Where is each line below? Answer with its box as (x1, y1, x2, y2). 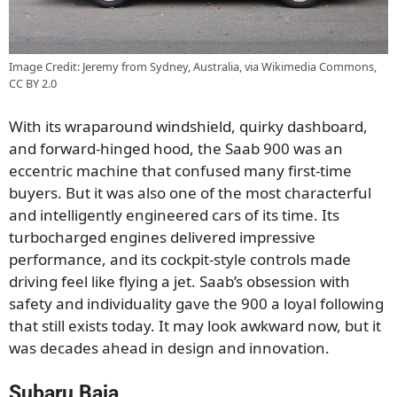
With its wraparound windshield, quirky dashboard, (9, 115, 368, 136)
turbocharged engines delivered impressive (9, 226, 315, 247)
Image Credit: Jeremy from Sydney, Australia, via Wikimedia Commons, (9, 58, 377, 75)
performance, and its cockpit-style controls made (9, 248, 351, 269)
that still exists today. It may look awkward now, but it (9, 315, 381, 336)
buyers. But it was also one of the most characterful (9, 182, 371, 203)
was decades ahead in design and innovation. (9, 337, 330, 358)
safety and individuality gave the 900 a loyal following (9, 292, 384, 314)
